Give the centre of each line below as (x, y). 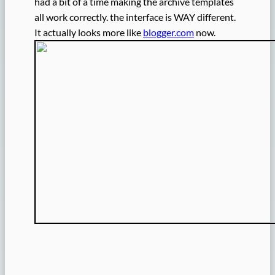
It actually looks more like (89, 33)
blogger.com (168, 33)
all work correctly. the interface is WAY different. (135, 17)
